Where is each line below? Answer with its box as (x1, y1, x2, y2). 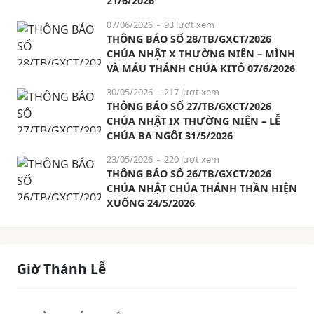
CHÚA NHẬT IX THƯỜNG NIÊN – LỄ (107, 114, 280, 128)
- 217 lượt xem (153, 85, 219, 98)
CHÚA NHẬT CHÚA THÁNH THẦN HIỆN (107, 182, 297, 196)
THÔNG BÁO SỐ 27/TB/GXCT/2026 (107, 99, 271, 113)
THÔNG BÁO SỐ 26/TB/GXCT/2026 (107, 167, 271, 181)
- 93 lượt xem (153, 18, 214, 31)
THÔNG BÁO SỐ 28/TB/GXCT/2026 (107, 32, 271, 46)
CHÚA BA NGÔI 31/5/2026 (107, 128, 233, 142)
